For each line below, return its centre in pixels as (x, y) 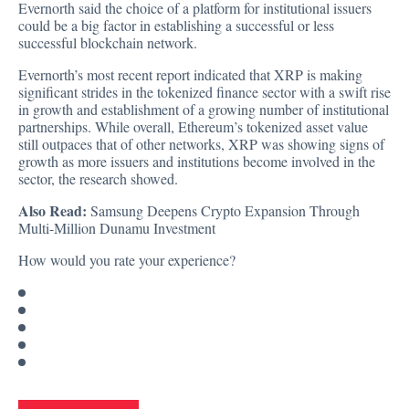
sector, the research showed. (98, 179)
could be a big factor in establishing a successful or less (176, 26)
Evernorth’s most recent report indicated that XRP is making (190, 75)
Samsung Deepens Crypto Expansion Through (225, 211)
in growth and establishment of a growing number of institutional (204, 110)
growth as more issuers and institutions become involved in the (197, 162)
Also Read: (52, 211)
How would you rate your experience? (127, 260)
